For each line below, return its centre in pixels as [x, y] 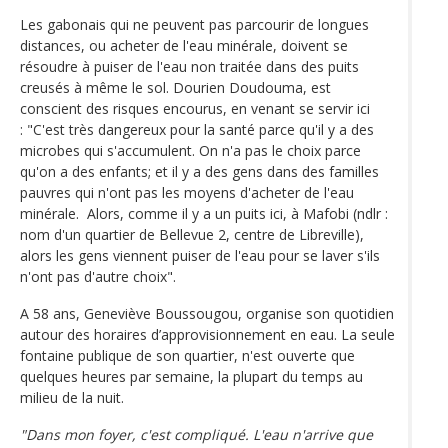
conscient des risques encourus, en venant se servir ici [195, 108]
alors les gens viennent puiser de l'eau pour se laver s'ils [200, 255]
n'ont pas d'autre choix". [98, 276]
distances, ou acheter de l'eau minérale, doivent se [184, 45]
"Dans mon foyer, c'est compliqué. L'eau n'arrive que [196, 434]
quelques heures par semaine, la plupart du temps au [191, 376]
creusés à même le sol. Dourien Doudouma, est [175, 87]
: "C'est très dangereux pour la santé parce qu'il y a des [197, 129]
